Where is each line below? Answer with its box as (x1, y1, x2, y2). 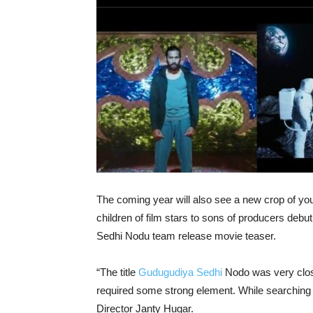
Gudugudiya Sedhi (138, 266, 222, 278)
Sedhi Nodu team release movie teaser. (96, 230, 276, 242)
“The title (96, 266, 138, 278)
